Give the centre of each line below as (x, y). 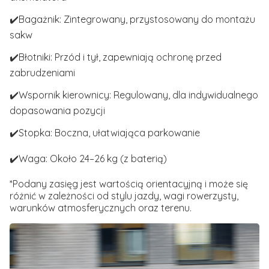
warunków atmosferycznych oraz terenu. (101, 208)
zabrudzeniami (42, 73)
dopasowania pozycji (57, 111)
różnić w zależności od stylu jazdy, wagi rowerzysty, (124, 196)
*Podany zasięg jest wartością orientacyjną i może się (129, 184)
